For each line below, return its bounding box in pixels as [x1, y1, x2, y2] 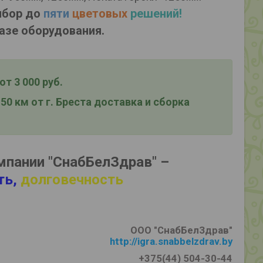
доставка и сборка [94, 96, 190, 108]
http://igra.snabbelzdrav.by [110, 235, 232, 247]
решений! [127, 6, 182, 21]
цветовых [69, 6, 127, 21]
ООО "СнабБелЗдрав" [130, 224, 232, 236]
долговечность [21, 171, 123, 188]
